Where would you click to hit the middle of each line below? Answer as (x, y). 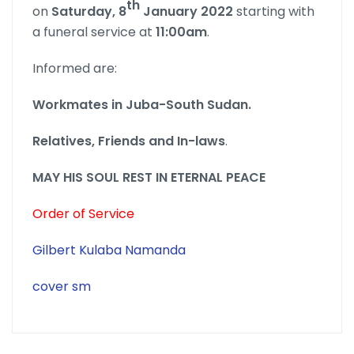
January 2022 (188, 12)
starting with (275, 12)
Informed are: (75, 69)
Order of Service (83, 214)
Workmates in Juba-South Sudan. (142, 105)
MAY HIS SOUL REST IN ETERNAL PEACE (149, 178)
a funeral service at (94, 32)
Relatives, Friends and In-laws (129, 141)
